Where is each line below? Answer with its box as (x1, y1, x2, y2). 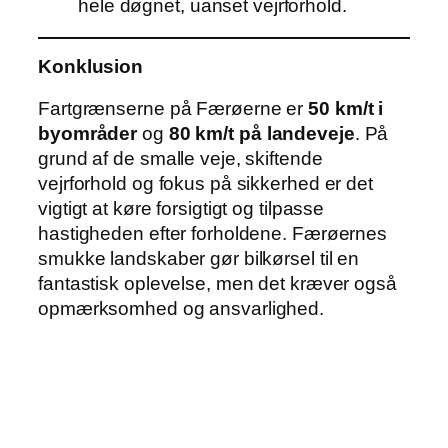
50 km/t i (308, 97, 384, 119)
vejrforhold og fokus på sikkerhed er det (38, 172, 373, 194)
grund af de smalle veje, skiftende (38, 147, 323, 169)
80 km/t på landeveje (168, 122, 355, 144)
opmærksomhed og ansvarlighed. (38, 297, 325, 319)
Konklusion (38, 56, 143, 78)
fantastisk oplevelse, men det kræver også (38, 272, 397, 294)
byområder (38, 122, 138, 144)
